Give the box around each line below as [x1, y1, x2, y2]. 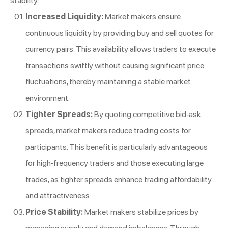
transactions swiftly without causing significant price [25, 60, 204, 70]
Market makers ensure [103, 11, 181, 21]
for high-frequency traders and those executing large [25, 158, 204, 168]
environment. [25, 93, 70, 103]
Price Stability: [25, 207, 83, 217]
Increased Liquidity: [25, 11, 103, 21]
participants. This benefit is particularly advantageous [25, 141, 208, 152]
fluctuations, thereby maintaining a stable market [25, 76, 191, 87]
